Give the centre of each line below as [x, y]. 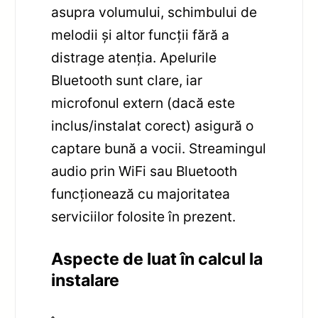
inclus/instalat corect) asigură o [153, 126]
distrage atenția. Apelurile [134, 58]
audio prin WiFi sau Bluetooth [144, 171]
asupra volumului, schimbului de [154, 12]
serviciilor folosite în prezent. [144, 217]
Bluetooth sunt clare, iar [127, 81]
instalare [86, 281]
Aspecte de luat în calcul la [157, 259]
